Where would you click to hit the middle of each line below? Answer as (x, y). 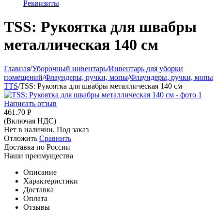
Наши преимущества (39, 155)
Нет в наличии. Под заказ (46, 129)
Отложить (21, 138)
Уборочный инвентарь (69, 68)
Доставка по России (37, 147)
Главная (17, 68)
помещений (23, 77)
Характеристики (51, 181)
